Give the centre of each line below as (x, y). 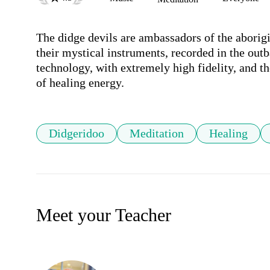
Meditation (157, 133)
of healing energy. (80, 83)
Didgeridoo (77, 133)
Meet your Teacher (104, 215)
